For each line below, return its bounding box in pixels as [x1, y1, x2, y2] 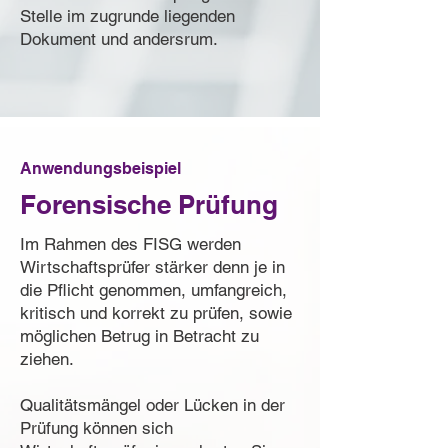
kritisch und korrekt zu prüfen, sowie [20, 303, 292, 323]
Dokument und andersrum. [20, 29, 218, 49]
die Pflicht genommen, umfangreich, [20, 280, 287, 300]
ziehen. [20, 349, 74, 369]
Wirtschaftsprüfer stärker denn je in [20, 257, 285, 277]
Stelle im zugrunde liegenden [20, 6, 235, 26]
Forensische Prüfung [20, 189, 278, 220]
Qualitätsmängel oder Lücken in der [20, 395, 285, 415]
